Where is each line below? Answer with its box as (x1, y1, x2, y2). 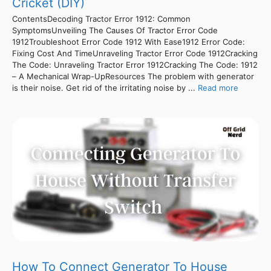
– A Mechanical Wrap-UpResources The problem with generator (12, 71, 254, 81)
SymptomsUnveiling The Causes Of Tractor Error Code (12, 25, 218, 35)
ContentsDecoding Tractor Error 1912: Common (12, 13, 191, 24)
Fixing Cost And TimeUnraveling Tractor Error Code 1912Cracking (12, 48, 258, 58)
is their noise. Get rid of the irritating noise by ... (12, 82, 198, 93)
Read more (198, 82, 238, 93)
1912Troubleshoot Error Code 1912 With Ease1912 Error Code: (12, 36, 245, 47)
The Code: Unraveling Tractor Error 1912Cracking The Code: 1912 (12, 59, 258, 70)
